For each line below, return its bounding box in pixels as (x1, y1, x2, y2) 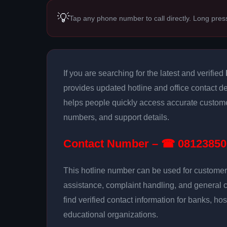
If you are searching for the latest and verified (63, 69, 225, 78)
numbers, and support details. (63, 113, 169, 122)
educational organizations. (63, 210, 158, 219)
